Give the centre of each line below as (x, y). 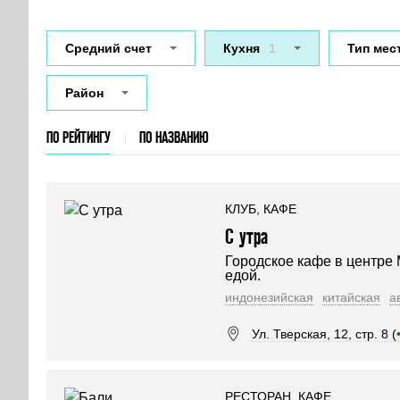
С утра (246, 236)
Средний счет (108, 48)
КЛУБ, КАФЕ (261, 209)
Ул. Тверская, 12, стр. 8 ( (324, 333)
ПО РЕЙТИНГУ (79, 137)
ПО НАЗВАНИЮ (174, 137)
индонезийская (269, 297)
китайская (351, 297)
